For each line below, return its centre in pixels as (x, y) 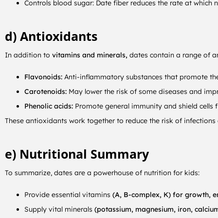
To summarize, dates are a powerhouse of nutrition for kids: (102, 173)
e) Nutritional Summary (77, 154)
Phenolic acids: (49, 106)
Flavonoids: (44, 77)
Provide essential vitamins (68, 194)
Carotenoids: (45, 91)
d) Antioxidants (51, 36)
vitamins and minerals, (91, 55)
